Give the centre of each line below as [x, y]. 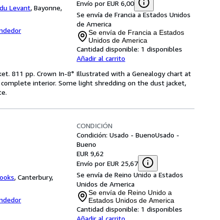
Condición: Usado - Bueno [116, 135]
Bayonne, [48, 8]
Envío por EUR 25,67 [107, 163]
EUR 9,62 [90, 153]
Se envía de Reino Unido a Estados [130, 175]
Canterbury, [35, 177]
